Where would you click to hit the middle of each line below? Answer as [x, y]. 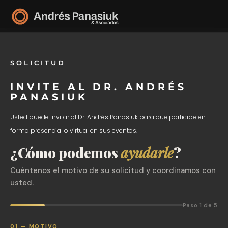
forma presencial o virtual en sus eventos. [74, 131]
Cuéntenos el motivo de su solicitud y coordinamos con [113, 170]
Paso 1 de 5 [200, 205]
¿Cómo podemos [66, 153]
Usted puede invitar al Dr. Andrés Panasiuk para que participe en [108, 117]
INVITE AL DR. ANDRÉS [98, 87]
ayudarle [147, 153]
